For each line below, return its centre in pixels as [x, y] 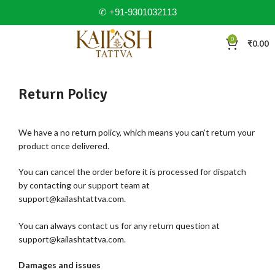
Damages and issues [60, 265]
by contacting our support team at [84, 185]
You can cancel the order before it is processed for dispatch [132, 172]
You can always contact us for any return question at [119, 226]
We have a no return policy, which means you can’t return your [137, 132]
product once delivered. [64, 146]
